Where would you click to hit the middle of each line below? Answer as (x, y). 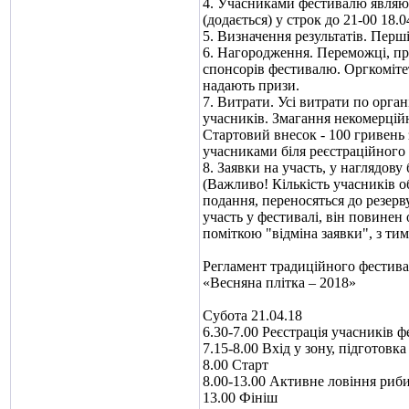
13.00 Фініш (240, 398)
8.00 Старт (236, 365)
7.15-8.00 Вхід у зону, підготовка (304, 348)
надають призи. (251, 85)
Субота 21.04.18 (252, 315)
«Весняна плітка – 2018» (279, 283)
